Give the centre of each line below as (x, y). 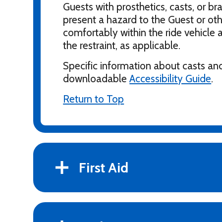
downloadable (96, 79)
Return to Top (94, 99)
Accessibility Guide (170, 79)
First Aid (104, 167)
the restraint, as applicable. (122, 45)
